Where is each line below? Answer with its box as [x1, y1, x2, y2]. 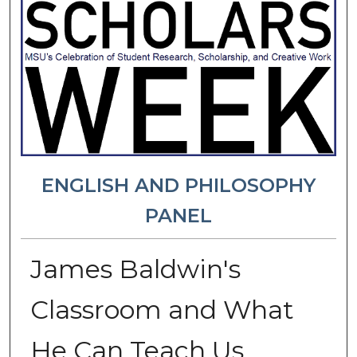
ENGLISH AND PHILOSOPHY [41, 174, 316, 198]
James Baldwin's [29, 253, 241, 284]
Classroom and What [29, 293, 294, 325]
